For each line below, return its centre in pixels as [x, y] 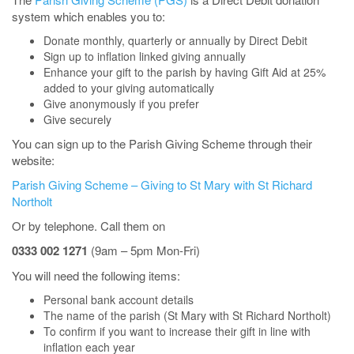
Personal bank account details [119, 299]
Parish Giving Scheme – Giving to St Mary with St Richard [162, 184]
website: [33, 160]
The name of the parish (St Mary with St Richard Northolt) [187, 315]
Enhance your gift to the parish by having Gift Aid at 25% [185, 72]
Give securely [77, 119]
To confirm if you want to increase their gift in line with [177, 331]
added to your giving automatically [129, 87]
